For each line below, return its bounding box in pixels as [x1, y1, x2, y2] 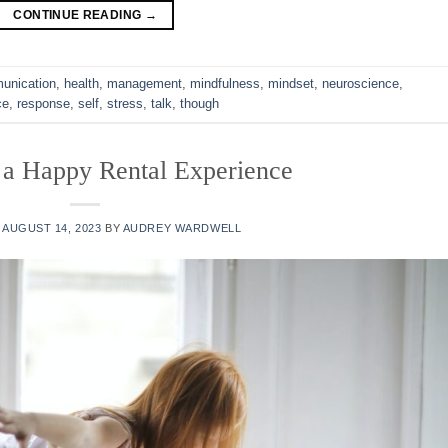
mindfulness [190, 75, 260, 91]
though [180, 95, 219, 111]
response [17, 95, 70, 111]
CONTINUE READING [13, 7, 145, 22]
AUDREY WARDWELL [122, 221, 242, 234]
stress [107, 95, 143, 111]
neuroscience [322, 75, 399, 91]
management [107, 75, 182, 91]
